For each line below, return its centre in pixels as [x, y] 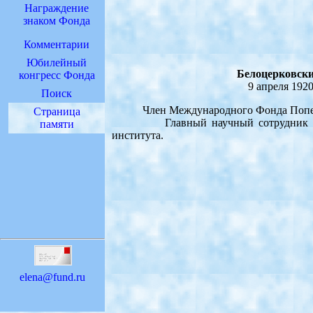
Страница [57, 111]
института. [138, 135]
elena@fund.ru [52, 277]
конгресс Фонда [57, 75]
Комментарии [57, 44]
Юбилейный [57, 63]
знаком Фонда [57, 21]
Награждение [57, 8]
